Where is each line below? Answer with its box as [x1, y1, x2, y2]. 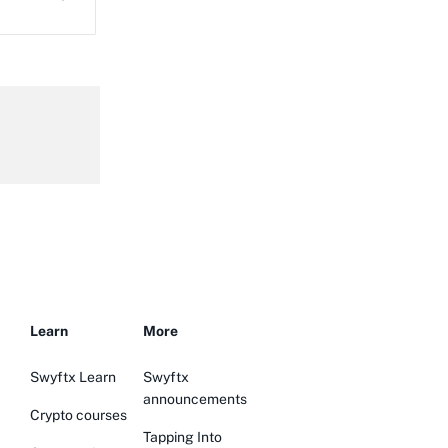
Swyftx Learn [30, 369, 116, 385]
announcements [143, 391, 247, 407]
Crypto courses [30, 407, 127, 423]
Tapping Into [143, 429, 222, 445]
